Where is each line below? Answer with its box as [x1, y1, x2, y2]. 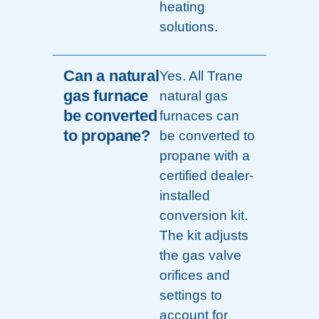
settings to [159, 288, 222, 303]
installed [159, 188, 210, 204]
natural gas [159, 88, 228, 104]
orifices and [159, 268, 230, 283]
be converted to [159, 128, 255, 144]
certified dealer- [159, 168, 253, 184]
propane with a [159, 148, 250, 164]
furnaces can [159, 108, 239, 124]
